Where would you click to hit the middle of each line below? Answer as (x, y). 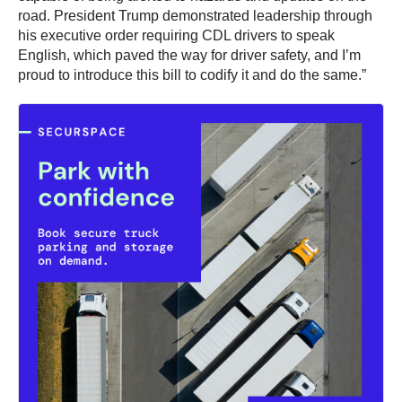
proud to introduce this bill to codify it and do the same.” (194, 75)
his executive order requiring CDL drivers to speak (176, 36)
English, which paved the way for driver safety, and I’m (189, 56)
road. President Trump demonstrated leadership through (195, 16)
